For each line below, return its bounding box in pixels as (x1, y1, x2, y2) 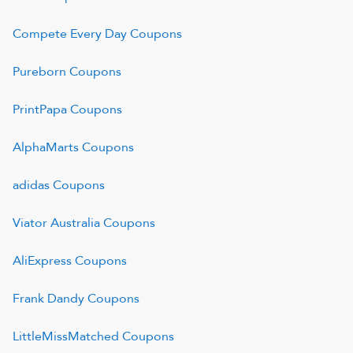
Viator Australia (13, 214, 100, 232)
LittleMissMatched (13, 328, 119, 345)
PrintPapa (13, 101, 67, 118)
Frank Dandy (13, 290, 84, 307)
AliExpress (13, 252, 72, 269)
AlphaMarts (13, 139, 79, 156)
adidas (13, 176, 50, 194)
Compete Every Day (13, 25, 127, 43)
